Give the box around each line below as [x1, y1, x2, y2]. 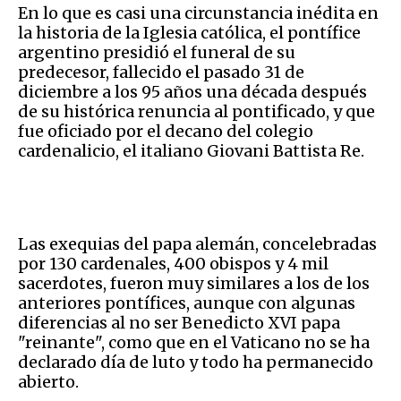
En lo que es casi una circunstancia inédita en [18, 3, 379, 24]
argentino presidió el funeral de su [18, 42, 295, 64]
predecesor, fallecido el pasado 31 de [18, 62, 304, 83]
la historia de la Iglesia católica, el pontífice [18, 22, 361, 44]
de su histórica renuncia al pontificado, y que [18, 101, 375, 123]
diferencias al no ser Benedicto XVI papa [18, 312, 340, 334]
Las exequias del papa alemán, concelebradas [18, 234, 377, 255]
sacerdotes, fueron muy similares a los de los [18, 273, 370, 294]
